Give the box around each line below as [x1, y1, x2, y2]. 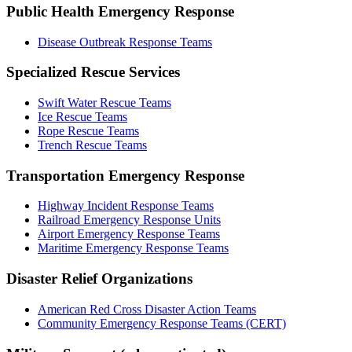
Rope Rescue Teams [38, 124, 139, 137]
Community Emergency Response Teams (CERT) [38, 316, 286, 330]
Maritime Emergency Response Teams [38, 241, 229, 255]
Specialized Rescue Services [6, 64, 180, 81]
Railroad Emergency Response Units [38, 213, 221, 227]
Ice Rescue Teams [38, 110, 127, 123]
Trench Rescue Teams [38, 138, 147, 152]
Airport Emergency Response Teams [38, 227, 220, 241]
